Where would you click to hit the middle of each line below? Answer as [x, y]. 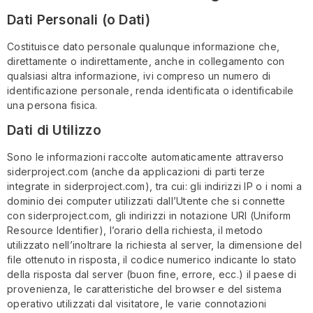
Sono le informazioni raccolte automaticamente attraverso [146, 156]
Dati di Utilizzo [54, 130]
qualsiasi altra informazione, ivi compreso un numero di [139, 76]
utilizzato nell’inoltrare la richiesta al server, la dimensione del [155, 245]
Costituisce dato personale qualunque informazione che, [144, 47]
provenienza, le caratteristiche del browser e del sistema [145, 289]
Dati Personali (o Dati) [79, 20]
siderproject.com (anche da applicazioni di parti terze [136, 171]
